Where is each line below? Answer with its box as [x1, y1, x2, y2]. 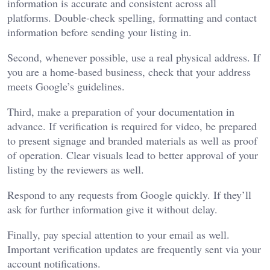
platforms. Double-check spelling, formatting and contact [7, 10, 257, 25]
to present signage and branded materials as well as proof [7, 133, 257, 148]
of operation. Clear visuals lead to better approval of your [7, 147, 258, 162]
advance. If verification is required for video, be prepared [7, 118, 257, 133]
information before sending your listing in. [7, 24, 192, 39]
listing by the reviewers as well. [7, 162, 144, 177]
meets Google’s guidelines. [7, 78, 125, 93]
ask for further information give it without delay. [7, 201, 218, 216]
